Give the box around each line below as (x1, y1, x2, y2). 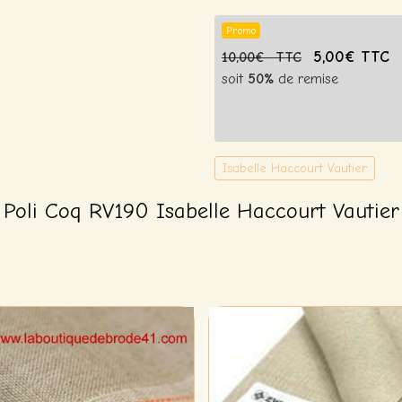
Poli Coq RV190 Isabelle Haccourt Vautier (3, 198, 399, 223)
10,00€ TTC (222, 49, 301, 66)
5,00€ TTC (313, 48, 389, 66)
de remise (274, 71, 338, 87)
